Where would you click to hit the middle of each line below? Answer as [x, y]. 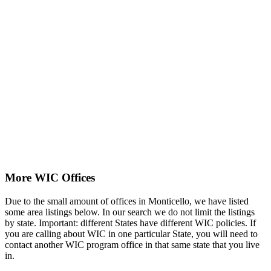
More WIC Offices [50, 177]
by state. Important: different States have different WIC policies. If [130, 223]
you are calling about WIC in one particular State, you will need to [131, 233]
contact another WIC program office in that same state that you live [132, 244]
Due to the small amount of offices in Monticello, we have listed [127, 201]
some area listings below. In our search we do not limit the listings [130, 212]
